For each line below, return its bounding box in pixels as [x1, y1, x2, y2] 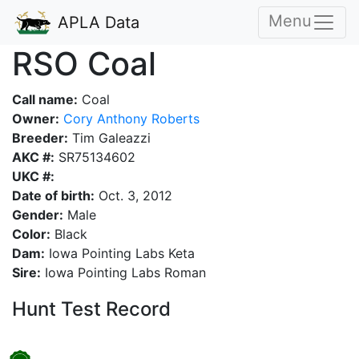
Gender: [12, 207, 63, 223]
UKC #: [12, 168, 54, 184]
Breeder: [12, 130, 68, 146]
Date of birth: [12, 188, 95, 204]
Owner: [12, 111, 59, 127]
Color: [12, 226, 50, 242]
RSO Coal [12, 44, 156, 83]
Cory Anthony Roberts [59, 111, 200, 127]
